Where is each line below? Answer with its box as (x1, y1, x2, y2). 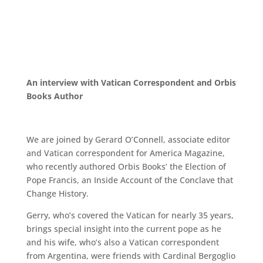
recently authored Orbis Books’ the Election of (45, 161, 226, 172)
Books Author (26, 90, 83, 102)
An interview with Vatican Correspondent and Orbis (26, 77, 236, 88)
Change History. (26, 188, 89, 199)
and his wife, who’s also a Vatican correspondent (26, 237, 219, 248)
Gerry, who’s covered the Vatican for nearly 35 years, (26, 210, 234, 221)
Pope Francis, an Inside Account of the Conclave (26, 174, 215, 186)
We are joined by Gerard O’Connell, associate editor (26, 134, 230, 145)
